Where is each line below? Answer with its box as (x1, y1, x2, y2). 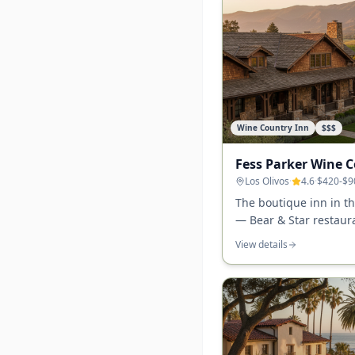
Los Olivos (245, 174, 289, 189)
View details (235, 238, 288, 252)
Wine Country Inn (237, 122, 309, 134)
